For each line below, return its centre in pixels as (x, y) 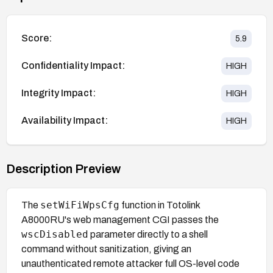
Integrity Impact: (58, 93)
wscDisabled (55, 234)
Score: (37, 38)
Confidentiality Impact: (73, 66)
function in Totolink (160, 205)
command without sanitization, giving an (106, 249)
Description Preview (63, 168)
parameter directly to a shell (148, 234)
